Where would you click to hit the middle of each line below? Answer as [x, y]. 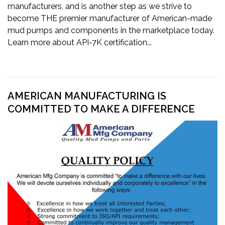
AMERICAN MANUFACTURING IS [87, 96]
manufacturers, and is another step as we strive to [100, 6]
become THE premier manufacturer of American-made [110, 18]
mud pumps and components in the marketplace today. [111, 30]
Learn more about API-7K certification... [80, 42]
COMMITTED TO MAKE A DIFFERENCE [101, 109]
